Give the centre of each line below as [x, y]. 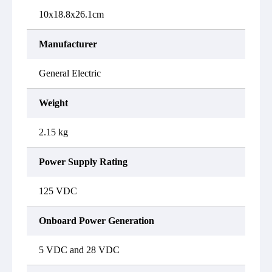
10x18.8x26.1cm [71, 14]
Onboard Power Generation [97, 221]
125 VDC [58, 191]
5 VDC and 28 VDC [79, 250]
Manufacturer [68, 44]
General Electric [70, 73]
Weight [53, 103]
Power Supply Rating [83, 162]
